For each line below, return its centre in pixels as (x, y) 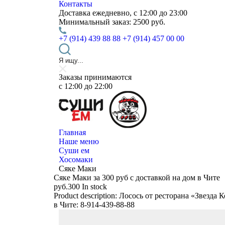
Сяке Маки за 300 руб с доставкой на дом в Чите (137, 178)
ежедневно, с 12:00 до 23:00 (139, 13)
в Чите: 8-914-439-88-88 (94, 205)
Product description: (86, 196)
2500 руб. (148, 22)
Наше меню (79, 141)
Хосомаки (76, 159)
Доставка (75, 13)
